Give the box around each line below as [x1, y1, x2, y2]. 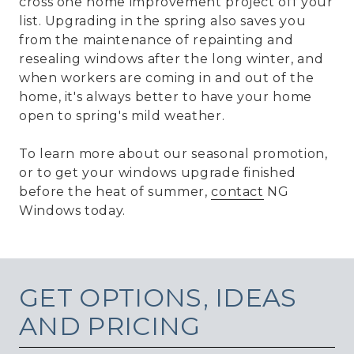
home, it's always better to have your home [19, 89, 312, 105]
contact [211, 184, 264, 200]
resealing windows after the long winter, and [19, 51, 324, 67]
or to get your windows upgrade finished [19, 165, 296, 181]
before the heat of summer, [19, 184, 212, 200]
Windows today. [19, 203, 126, 219]
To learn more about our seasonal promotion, [19, 146, 328, 162]
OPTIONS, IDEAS [79, 282, 297, 314]
